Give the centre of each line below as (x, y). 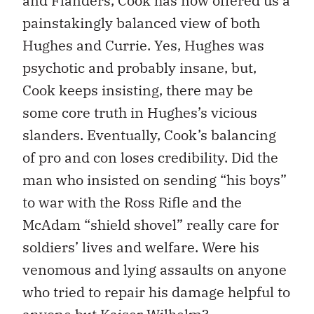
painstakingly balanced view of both (141, 23)
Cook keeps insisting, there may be (138, 90)
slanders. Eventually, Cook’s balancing (149, 135)
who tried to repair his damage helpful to (156, 292)
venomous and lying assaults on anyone (155, 270)
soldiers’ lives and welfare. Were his (141, 247)
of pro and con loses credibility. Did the (150, 158)
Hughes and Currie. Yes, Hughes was (143, 46)
